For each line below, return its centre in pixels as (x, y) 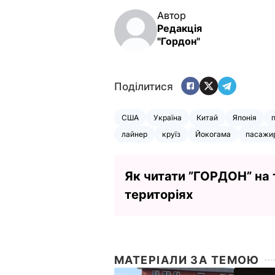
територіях (159, 194)
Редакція (180, 28)
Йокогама (213, 134)
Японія (245, 117)
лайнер (134, 134)
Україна (168, 117)
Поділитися (144, 87)
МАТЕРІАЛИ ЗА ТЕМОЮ (187, 260)
